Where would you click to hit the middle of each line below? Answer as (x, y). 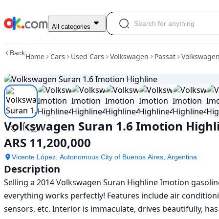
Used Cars (88, 56)
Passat (165, 56)
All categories (71, 26)
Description (32, 169)
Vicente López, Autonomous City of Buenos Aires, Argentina (104, 157)
